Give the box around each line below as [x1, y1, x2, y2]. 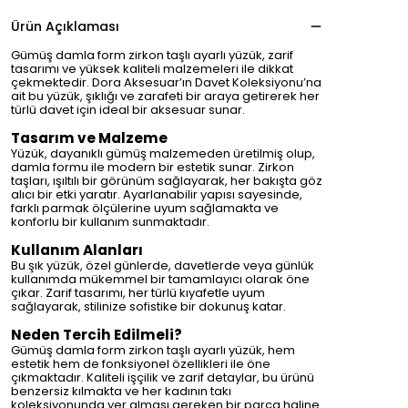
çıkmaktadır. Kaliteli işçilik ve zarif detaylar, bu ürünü [11, 369, 314, 386]
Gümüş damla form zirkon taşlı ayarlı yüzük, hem [11, 342, 295, 359]
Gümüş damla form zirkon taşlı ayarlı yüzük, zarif [11, 46, 293, 64]
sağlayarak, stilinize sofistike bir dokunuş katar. [11, 298, 286, 315]
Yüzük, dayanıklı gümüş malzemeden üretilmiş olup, [11, 145, 315, 162]
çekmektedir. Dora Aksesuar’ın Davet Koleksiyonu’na [11, 74, 321, 91]
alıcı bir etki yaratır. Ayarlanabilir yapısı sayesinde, [11, 186, 302, 203]
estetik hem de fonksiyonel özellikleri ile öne [11, 355, 270, 372]
